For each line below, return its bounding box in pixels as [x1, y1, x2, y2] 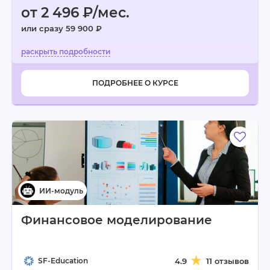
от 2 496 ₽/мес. [21, 4, 130, 21]
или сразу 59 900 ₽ [21, 24, 102, 33]
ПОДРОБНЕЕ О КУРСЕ [92, 78, 178, 87]
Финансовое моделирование [21, 213, 212, 227]
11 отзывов [206, 256, 249, 266]
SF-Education [38, 256, 88, 265]
